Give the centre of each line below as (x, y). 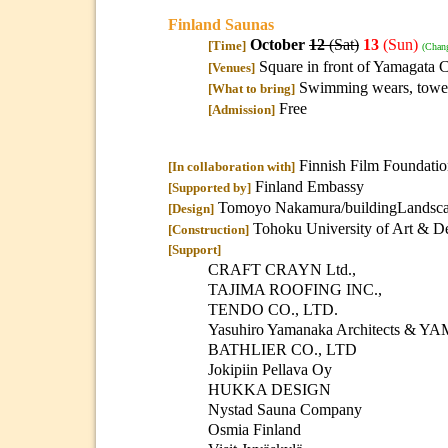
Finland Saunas (221, 24)
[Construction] (208, 229)
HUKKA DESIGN (269, 389)
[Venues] (231, 67)
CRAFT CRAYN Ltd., (282, 269)
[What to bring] (251, 88)
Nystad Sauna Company (285, 409)
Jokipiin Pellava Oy (270, 369)
